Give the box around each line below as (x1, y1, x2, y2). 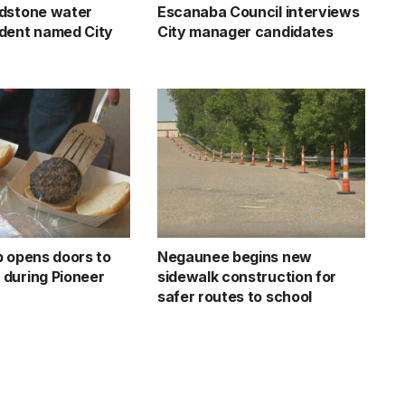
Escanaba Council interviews (156, 3, 360, 22)
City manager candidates (156, 23, 334, 42)
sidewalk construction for (156, 267, 336, 286)
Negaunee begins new (156, 247, 312, 266)
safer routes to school (156, 287, 312, 306)
